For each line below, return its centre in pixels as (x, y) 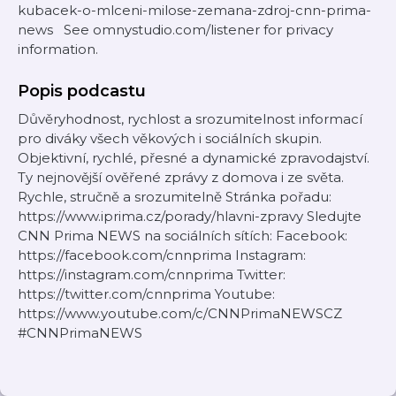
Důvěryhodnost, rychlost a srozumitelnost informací (190, 119)
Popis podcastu (82, 91)
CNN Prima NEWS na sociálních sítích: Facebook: (183, 236)
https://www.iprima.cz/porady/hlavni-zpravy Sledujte (190, 216)
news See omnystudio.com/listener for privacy (175, 30)
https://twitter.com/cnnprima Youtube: (146, 294)
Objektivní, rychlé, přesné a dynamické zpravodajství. (194, 158)
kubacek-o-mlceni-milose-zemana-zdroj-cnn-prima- (194, 10)
